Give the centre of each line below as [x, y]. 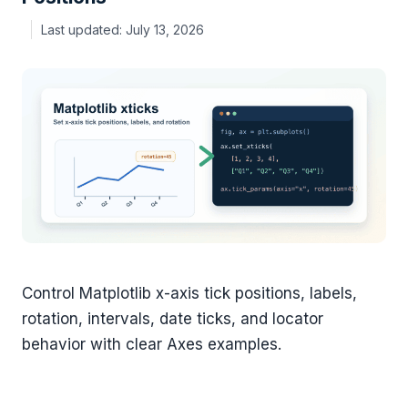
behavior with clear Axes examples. [152, 345]
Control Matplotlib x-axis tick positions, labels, [189, 294]
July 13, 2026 [165, 29]
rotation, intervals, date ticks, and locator [173, 319]
